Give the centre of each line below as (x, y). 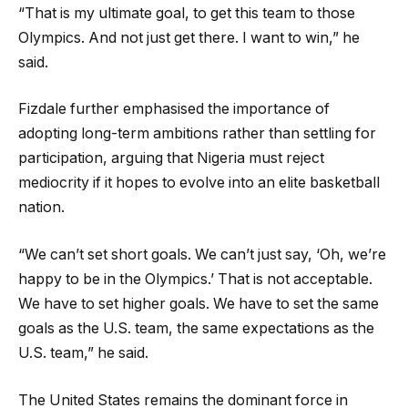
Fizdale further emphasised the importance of (174, 109)
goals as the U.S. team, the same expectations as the (196, 329)
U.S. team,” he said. (83, 353)
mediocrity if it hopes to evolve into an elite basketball (199, 183)
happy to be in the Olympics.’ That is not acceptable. (195, 280)
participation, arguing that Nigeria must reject (171, 158)
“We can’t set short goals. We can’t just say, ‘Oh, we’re (202, 255)
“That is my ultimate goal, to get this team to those (187, 13)
